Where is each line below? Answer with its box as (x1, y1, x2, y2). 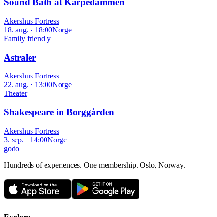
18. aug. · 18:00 (4, 25, 52, 34)
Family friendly (4, 34, 51, 43)
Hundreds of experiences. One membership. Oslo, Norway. (4, 160, 185, 169)
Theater (4, 89, 27, 98)
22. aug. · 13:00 (4, 80, 52, 89)
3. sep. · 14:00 (4, 135, 47, 144)
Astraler (4, 52, 36, 62)
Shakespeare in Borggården (4, 107, 114, 118)
